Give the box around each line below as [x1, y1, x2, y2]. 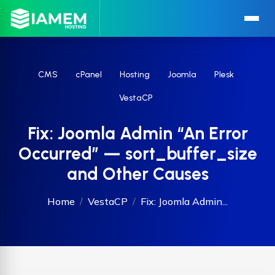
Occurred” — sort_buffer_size [18, 143, 257, 164]
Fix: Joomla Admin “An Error [27, 123, 248, 144]
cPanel [76, 69, 102, 80]
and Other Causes [66, 163, 209, 184]
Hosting [120, 69, 150, 80]
